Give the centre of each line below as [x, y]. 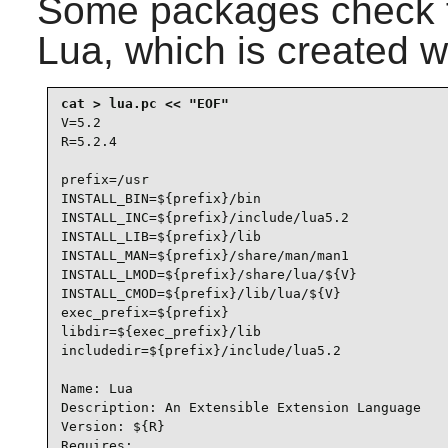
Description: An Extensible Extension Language [240, 408]
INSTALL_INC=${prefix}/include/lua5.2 [204, 218]
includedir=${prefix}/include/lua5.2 [200, 351]
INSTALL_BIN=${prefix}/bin [160, 199]
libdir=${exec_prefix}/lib [160, 332]
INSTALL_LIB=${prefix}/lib [160, 237]
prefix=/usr [104, 180]
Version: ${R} [112, 427]
